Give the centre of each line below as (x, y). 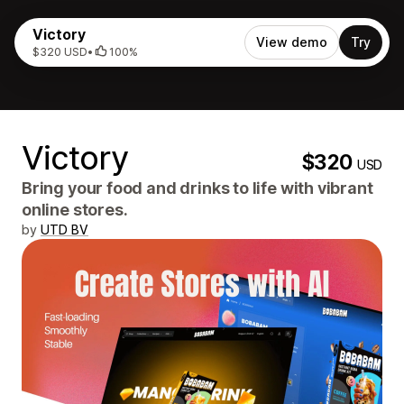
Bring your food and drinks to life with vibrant (197, 188)
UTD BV (64, 230)
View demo (292, 42)
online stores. (75, 210)
